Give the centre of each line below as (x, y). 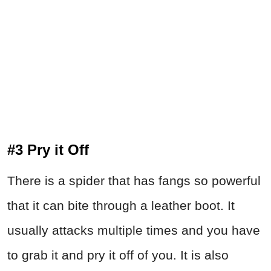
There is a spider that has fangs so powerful (134, 181)
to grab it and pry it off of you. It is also (118, 255)
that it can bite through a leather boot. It (121, 206)
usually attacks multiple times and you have (134, 230)
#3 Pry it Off (48, 150)
